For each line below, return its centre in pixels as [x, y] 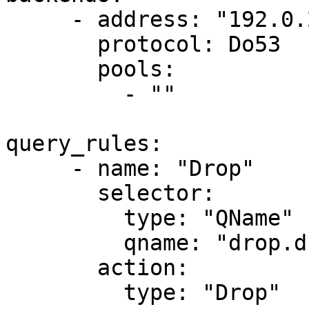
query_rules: [84, 144]
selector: [51, 193]
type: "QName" [64, 218]
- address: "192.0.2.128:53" [38, 20]
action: [51, 268]
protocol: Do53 [51, 44]
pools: [51, 69]
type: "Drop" [64, 293]
